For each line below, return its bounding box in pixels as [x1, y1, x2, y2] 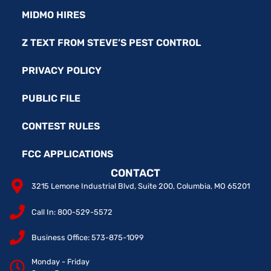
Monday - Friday [31, 256, 90, 266]
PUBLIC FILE [22, 93, 80, 105]
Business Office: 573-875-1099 [31, 233, 145, 243]
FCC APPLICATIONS [22, 148, 113, 160]
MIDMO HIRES [22, 9, 85, 21]
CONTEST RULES [22, 120, 100, 132]
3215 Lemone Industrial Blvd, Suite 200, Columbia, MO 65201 [31, 181, 250, 191]
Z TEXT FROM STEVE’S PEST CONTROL [22, 37, 201, 49]
